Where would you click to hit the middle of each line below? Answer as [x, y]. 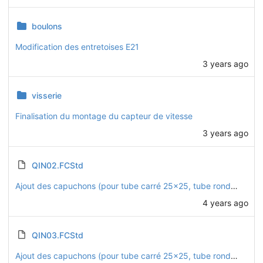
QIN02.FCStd [57, 165]
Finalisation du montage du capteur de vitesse [104, 116]
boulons [47, 26]
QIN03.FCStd [57, 235]
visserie [46, 96]
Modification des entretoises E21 [77, 46]
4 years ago [225, 203]
